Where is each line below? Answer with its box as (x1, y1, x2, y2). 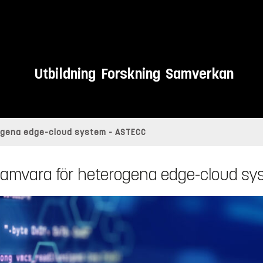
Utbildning (35, 65, 96, 83)
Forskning (101, 65, 161, 83)
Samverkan (166, 65, 234, 83)
